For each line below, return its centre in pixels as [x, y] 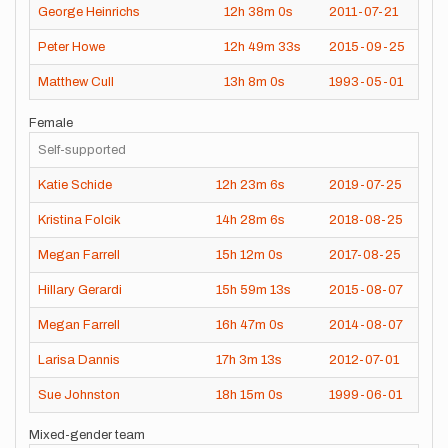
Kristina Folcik [79, 219]
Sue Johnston [79, 394]
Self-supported [82, 149]
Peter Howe [71, 47]
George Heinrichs [89, 12]
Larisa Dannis [79, 359]
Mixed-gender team [87, 435]
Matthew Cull [76, 82]
